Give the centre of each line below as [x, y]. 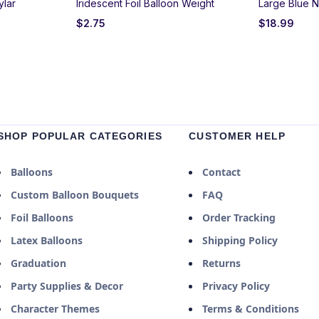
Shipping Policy [240, 240]
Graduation [38, 263]
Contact [222, 172]
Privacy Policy [236, 286]
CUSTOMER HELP [237, 136]
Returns [222, 263]
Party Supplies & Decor [67, 286]
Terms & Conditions [251, 308]
